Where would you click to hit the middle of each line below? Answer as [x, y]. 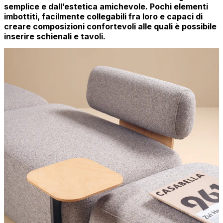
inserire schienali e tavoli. [55, 36]
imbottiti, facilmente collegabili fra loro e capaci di [103, 16]
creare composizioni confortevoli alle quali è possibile [110, 26]
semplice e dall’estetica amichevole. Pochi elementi [106, 6]
